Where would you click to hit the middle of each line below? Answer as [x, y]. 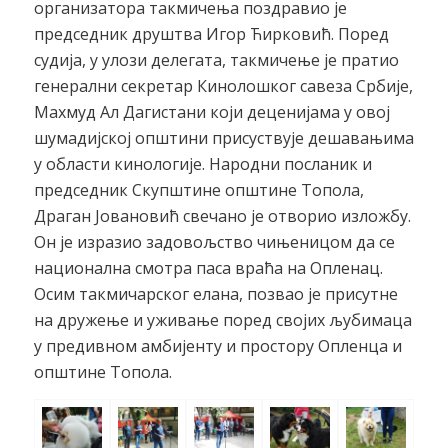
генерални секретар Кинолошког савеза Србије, [223, 86]
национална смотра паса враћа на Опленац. [208, 268]
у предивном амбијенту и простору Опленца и [217, 346]
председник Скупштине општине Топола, [198, 190]
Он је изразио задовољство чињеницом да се [214, 242]
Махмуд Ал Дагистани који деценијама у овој [211, 112]
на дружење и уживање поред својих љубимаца [222, 320]
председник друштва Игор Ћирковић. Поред [211, 34]
